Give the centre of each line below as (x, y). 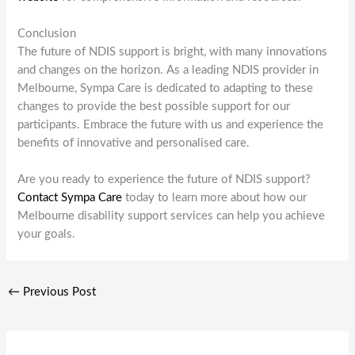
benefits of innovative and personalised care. (134, 143)
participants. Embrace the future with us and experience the (171, 124)
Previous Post (57, 292)
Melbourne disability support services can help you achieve (172, 216)
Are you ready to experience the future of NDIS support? (164, 180)
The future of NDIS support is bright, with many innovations (173, 52)
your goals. (47, 235)
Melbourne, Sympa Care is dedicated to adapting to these (166, 88)
